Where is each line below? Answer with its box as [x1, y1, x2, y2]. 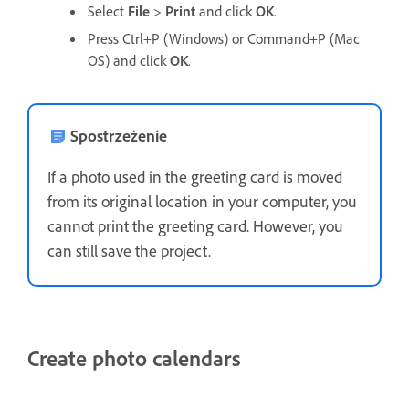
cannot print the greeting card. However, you [47, 215, 343, 236]
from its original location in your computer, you [47, 190, 357, 211]
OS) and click [88, 50, 170, 69]
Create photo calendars [27, 343, 241, 372]
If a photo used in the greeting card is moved [47, 165, 342, 186]
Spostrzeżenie [70, 124, 167, 145]
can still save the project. [47, 239, 211, 260]
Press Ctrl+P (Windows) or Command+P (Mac [88, 28, 360, 47]
